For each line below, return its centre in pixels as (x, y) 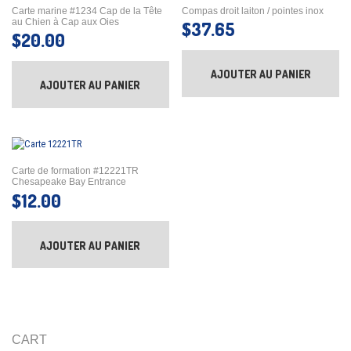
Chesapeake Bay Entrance (69, 182)
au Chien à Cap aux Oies (65, 22)
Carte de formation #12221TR (75, 171)
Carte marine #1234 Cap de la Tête (87, 11)
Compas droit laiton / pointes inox (253, 11)
